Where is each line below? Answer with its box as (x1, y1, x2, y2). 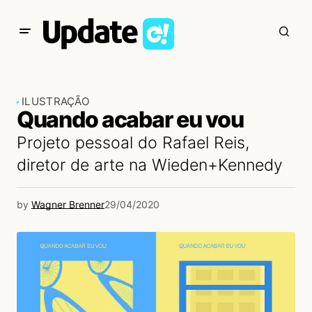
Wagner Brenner (31, 198, 104, 210)
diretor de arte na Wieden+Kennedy (17, 155, 283, 175)
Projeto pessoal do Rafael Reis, (17, 133, 249, 153)
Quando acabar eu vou (17, 106, 244, 133)
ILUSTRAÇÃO (22, 95, 91, 108)
